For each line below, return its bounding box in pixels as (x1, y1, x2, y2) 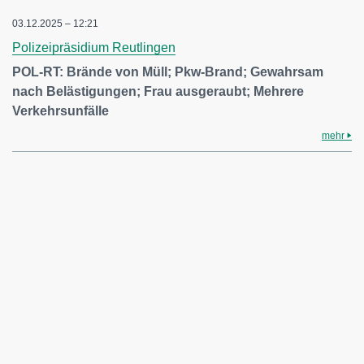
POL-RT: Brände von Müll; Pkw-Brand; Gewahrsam (12, 65, 323, 79)
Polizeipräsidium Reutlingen (12, 41, 175, 54)
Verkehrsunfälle (12, 104, 109, 118)
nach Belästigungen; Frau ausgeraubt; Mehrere (12, 84, 304, 98)
